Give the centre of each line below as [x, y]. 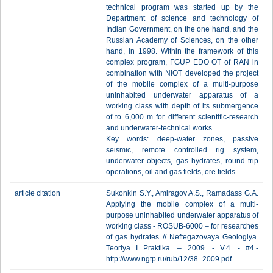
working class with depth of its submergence [182, 106]
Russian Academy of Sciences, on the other [182, 40]
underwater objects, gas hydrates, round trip [182, 161]
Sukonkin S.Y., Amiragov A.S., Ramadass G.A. [182, 193]
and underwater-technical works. [160, 128]
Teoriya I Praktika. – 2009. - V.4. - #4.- [182, 248]
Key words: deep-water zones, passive [182, 139]
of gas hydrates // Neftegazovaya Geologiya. [182, 237]
